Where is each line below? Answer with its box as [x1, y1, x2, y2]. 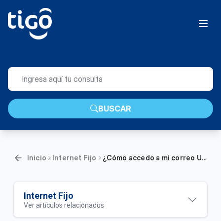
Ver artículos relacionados [23, 201, 104, 209]
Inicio [27, 153, 46, 162]
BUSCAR [98, 104, 131, 113]
